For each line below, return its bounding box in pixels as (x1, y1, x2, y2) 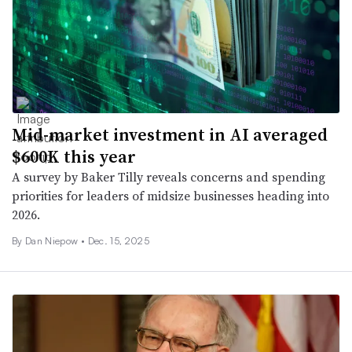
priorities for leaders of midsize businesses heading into (12, 187, 329, 205)
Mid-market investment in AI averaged (12, 123, 328, 147)
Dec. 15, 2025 (87, 235, 149, 247)
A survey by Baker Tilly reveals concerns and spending (12, 168, 325, 186)
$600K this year (12, 145, 136, 169)
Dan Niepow (24, 235, 81, 247)
